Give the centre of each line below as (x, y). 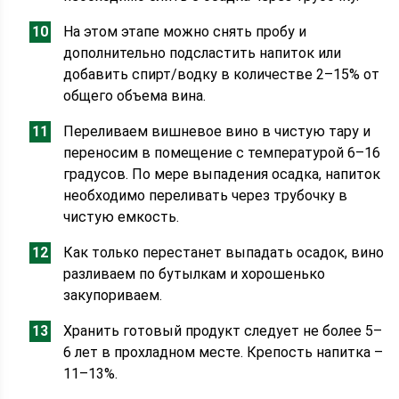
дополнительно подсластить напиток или (203, 53)
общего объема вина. (135, 96)
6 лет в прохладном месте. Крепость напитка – (224, 352)
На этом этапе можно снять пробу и (185, 32)
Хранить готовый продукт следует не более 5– (223, 331)
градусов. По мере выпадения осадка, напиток (222, 174)
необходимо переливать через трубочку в (206, 195)
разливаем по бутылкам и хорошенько (195, 274)
